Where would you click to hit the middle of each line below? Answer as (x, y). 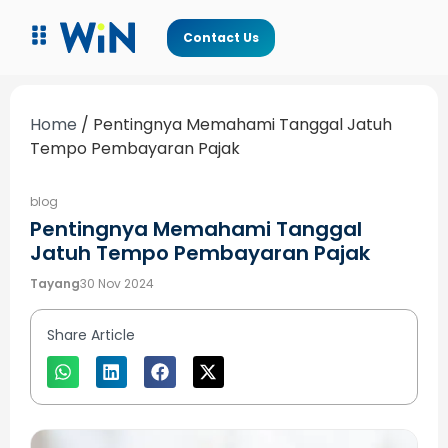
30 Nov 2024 (117, 284)
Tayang (55, 284)
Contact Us (220, 37)
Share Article (91, 335)
